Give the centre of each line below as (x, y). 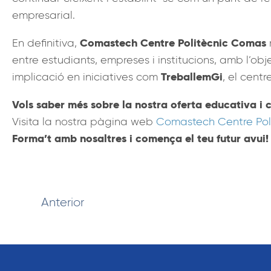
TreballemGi (192, 76)
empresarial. (44, 15)
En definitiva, (46, 43)
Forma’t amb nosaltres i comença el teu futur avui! (140, 138)
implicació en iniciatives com (87, 77)
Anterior (63, 202)
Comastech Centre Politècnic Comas (173, 42)
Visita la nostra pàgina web (84, 121)
